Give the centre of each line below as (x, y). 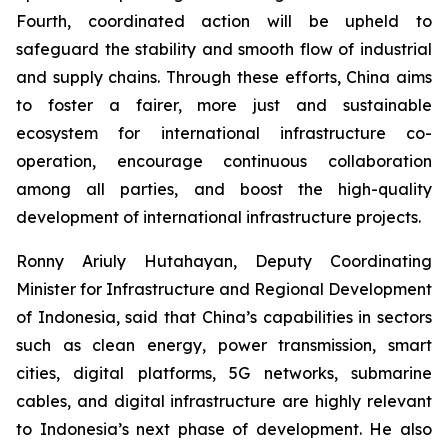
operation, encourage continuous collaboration (224, 161)
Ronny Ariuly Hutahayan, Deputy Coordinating (224, 261)
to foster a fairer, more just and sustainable (224, 105)
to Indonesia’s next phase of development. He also (224, 429)
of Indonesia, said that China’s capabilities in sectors (224, 317)
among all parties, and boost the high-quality (224, 189)
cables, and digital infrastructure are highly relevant (224, 401)
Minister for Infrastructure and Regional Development (224, 289)
